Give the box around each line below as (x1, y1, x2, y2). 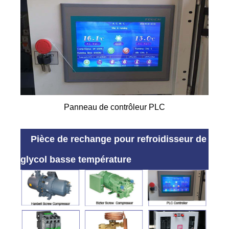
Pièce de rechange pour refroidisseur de (31, 134, 207, 145)
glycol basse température (20, 154, 132, 165)
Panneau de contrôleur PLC (64, 103, 165, 112)
